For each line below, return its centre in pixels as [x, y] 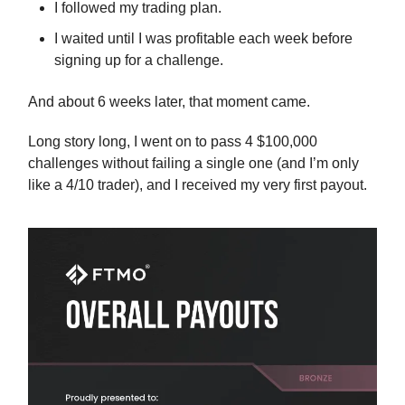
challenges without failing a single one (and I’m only [193, 164]
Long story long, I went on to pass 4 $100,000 [173, 142]
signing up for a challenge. [139, 61]
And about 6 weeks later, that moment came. [169, 102]
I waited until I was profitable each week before [203, 39]
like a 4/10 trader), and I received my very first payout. [198, 185]
